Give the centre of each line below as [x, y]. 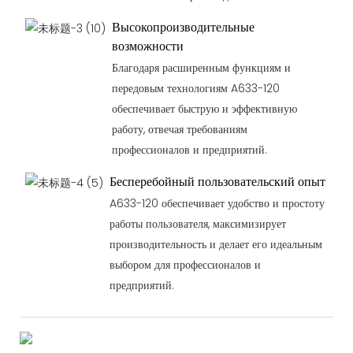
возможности [147, 46]
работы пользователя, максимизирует [197, 223]
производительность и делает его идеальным [216, 244]
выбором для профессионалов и [185, 264]
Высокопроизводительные [183, 27]
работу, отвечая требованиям [179, 130]
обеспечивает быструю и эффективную [204, 109]
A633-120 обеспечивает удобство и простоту [217, 203]
